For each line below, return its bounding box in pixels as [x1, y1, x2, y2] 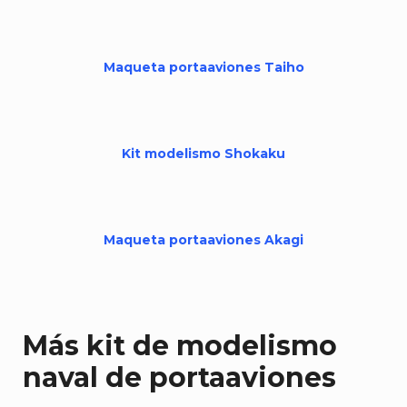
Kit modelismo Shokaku [122, 145, 285, 162]
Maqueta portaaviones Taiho [103, 59, 304, 75]
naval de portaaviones [23, 361, 336, 394]
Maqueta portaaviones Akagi [104, 232, 303, 248]
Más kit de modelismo [23, 329, 337, 362]
